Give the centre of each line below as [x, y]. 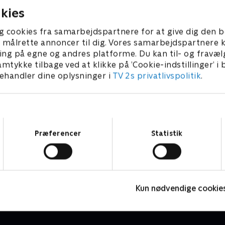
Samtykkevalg [135, 122]
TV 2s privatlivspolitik [156, 76]
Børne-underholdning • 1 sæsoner [72, 177]
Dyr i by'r [33, 166]
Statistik [167, 133]
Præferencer [58, 133]
